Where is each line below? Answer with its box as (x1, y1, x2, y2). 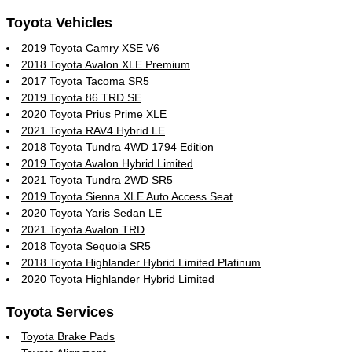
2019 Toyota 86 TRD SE (21, 90, 141, 104)
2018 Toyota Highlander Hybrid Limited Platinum (21, 255, 261, 269)
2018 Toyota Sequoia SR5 (21, 239, 151, 252)
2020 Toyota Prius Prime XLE (21, 107, 167, 120)
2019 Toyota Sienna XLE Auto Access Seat (21, 189, 233, 203)
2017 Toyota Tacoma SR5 (21, 74, 149, 87)
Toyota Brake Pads (21, 330, 115, 343)
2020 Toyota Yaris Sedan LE (21, 206, 162, 219)
